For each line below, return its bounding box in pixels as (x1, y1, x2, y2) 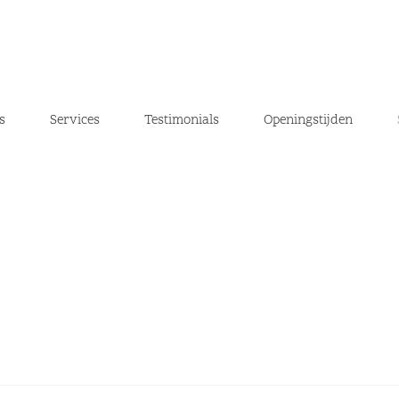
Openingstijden (264, 111, 354, 130)
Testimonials (144, 111, 220, 130)
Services (50, 111, 101, 130)
